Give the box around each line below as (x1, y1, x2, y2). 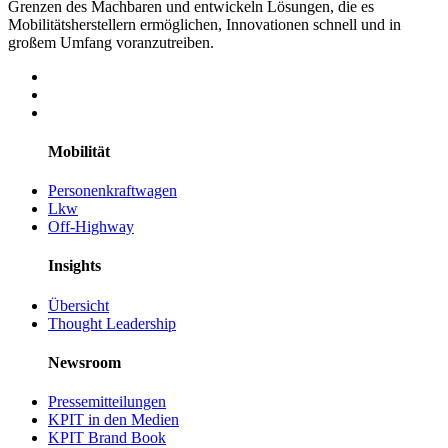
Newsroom (48, 353, 121, 371)
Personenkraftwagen (48, 182, 177, 200)
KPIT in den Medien (48, 411, 179, 429)
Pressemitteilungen (48, 393, 166, 411)
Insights (48, 257, 101, 275)
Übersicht (48, 296, 109, 314)
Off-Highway (48, 218, 134, 236)
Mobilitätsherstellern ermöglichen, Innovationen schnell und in (8, 15, 401, 33)
